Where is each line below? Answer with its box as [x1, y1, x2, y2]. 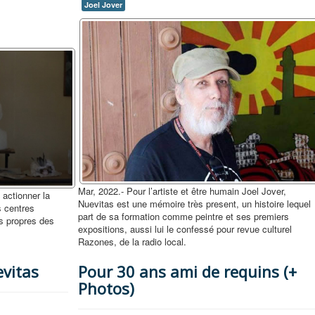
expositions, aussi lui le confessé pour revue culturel [78, 222, 292, 236]
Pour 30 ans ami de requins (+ [78, 261, 297, 283]
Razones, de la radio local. [78, 235, 187, 249]
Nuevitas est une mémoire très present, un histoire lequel [78, 197, 311, 211]
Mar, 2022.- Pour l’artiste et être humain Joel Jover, [78, 184, 287, 198]
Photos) [78, 278, 135, 300]
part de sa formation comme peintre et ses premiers [78, 210, 290, 224]
